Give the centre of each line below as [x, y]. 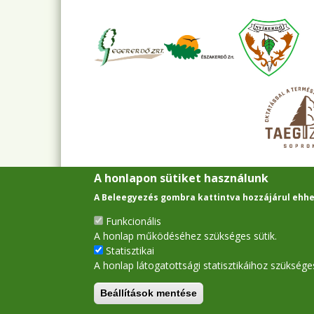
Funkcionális [134, 221]
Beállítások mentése [149, 293]
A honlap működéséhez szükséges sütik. [186, 236]
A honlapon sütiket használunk [182, 178]
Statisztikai [130, 251]
